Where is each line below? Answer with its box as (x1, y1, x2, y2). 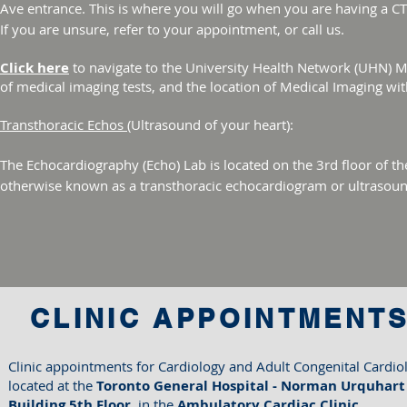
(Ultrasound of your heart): (127, 115, 293, 134)
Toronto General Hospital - (96, 376, 281, 395)
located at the (8, 376, 96, 394)
